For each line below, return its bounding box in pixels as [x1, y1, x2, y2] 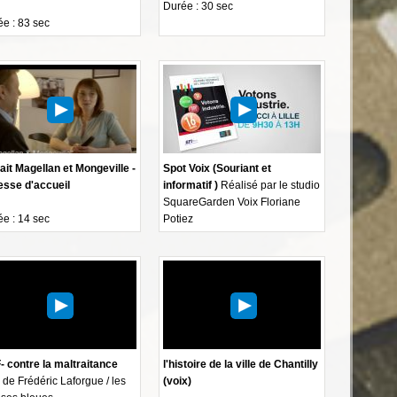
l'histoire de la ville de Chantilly [163, 357, 319, 370]
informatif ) [163, 178, 219, 191]
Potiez [163, 212, 194, 225]
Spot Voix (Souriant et [163, 161, 272, 175]
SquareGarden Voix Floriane [163, 195, 301, 208]
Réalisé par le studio [218, 178, 321, 191]
